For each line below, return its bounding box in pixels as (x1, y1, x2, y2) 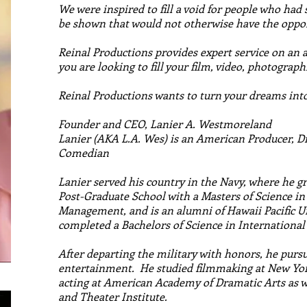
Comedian (58, 145, 109, 160)
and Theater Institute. (58, 289, 167, 304)
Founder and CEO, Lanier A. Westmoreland (58, 116, 271, 131)
